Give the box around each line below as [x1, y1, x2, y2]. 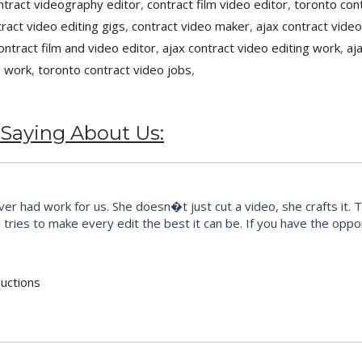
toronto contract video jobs [38, 61, 192, 78]
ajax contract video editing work [162, 40, 340, 57]
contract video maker [132, 18, 250, 35]
